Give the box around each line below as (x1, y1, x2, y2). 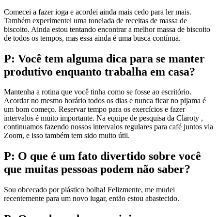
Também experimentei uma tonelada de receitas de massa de (4, 16, 187, 25)
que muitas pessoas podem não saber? (4, 163, 190, 176)
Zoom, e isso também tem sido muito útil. (4, 131, 130, 140)
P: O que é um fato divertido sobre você (4, 150, 201, 163)
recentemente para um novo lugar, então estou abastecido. (4, 194, 179, 203)
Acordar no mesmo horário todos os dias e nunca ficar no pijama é (4, 96, 206, 105)
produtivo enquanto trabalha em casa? (4, 65, 195, 78)
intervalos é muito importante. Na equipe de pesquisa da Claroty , (4, 114, 203, 123)
